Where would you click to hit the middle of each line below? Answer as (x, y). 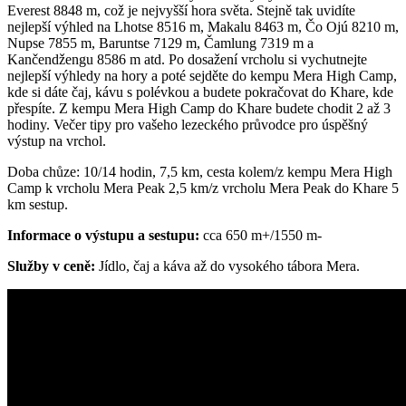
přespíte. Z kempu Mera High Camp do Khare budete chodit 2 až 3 (199, 109)
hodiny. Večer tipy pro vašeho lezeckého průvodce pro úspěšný (188, 125)
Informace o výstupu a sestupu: (103, 236)
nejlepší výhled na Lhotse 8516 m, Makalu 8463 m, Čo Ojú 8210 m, (203, 27)
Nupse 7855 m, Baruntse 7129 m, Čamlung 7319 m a (160, 43)
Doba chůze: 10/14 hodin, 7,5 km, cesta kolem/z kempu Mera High (200, 172)
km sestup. (38, 205)
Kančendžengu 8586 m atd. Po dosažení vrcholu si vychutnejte (187, 60)
